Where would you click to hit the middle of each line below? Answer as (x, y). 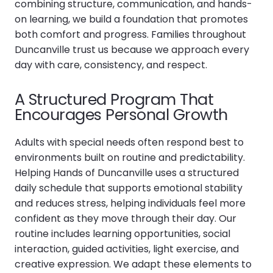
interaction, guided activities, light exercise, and (127, 249)
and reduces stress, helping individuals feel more (130, 203)
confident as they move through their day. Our (126, 218)
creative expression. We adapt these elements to (133, 264)
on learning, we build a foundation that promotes (131, 19)
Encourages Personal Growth (121, 114)
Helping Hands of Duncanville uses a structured (127, 172)
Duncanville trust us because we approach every (132, 49)
